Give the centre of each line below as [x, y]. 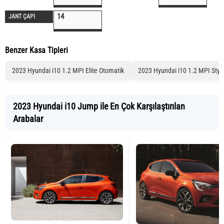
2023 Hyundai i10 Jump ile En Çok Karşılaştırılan [99, 106]
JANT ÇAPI [22, 16]
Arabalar [28, 119]
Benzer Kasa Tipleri [36, 50]
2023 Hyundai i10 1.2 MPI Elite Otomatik [68, 70]
